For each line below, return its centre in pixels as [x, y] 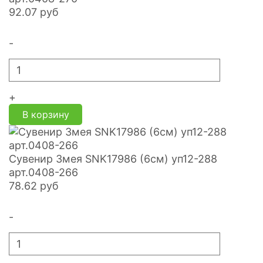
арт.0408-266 [43, 172]
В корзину [45, 114]
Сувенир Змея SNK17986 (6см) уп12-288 [113, 159]
